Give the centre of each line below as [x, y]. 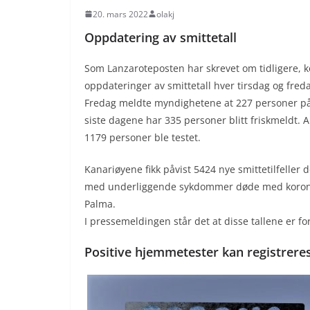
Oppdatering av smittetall [161, 37]
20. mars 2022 [120, 14]
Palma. [100, 203]
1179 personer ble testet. [143, 137]
